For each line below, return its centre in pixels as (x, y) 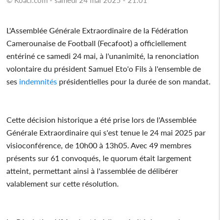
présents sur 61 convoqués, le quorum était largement (99, 158)
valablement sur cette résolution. (63, 183)
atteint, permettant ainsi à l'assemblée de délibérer (93, 170)
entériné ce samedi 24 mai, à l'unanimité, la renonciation (103, 55)
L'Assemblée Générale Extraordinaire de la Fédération (97, 30)
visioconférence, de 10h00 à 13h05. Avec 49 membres (99, 145)
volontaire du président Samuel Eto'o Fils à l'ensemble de (104, 68)
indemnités (37, 81)
